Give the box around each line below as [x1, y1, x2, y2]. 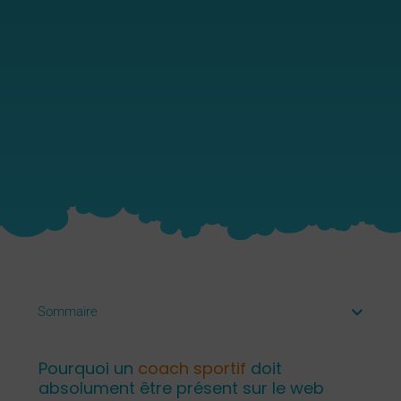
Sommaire [38, 304, 98, 320]
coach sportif [137, 357, 251, 380]
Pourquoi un [38, 357, 138, 380]
